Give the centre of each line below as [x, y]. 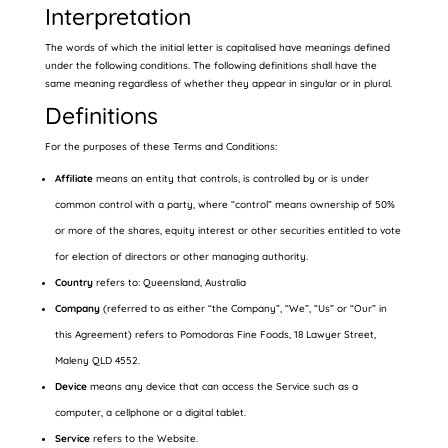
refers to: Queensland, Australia [169, 282]
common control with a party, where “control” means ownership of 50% [224, 204]
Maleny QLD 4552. [97, 360]
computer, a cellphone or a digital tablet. [150, 412]
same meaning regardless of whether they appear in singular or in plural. [218, 83]
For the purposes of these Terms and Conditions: [160, 146]
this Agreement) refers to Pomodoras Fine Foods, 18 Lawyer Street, [215, 334]
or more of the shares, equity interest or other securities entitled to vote [227, 230]
